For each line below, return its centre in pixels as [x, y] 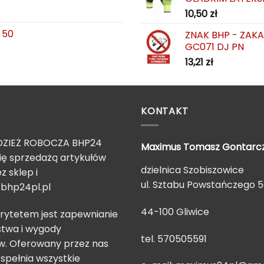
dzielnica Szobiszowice [192, 170]
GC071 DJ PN [214, 47]
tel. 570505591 [174, 239]
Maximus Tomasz [181, 147]
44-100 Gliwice [175, 212]
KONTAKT [165, 111]
